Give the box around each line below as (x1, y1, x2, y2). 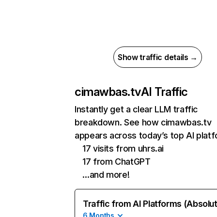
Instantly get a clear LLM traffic (75, 104, 198, 114)
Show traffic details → (118, 52, 198, 62)
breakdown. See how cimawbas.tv (75, 117, 212, 127)
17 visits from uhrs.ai (82, 143, 164, 154)
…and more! (82, 170, 130, 180)
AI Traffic (140, 85, 188, 99)
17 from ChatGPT (82, 156, 151, 167)
